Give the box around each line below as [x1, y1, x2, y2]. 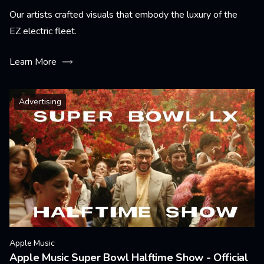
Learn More [9, 55, 57, 68]
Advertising [19, 96, 61, 107]
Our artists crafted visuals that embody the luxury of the [9, 8, 237, 21]
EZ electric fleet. [9, 25, 77, 38]
